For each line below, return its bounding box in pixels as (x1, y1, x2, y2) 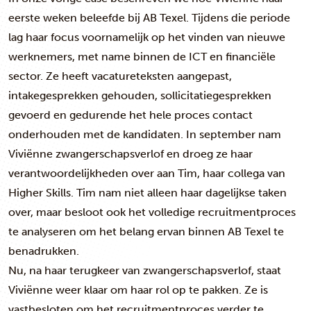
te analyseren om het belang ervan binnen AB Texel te (8, 225, 284, 238)
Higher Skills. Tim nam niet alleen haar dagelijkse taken (8, 186, 287, 199)
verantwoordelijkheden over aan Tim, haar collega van (8, 167, 285, 180)
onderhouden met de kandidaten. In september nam (8, 128, 281, 141)
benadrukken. (8, 244, 79, 258)
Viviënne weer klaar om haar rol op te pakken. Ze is (8, 283, 268, 296)
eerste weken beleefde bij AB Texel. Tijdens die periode (8, 11, 290, 24)
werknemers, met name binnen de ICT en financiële (8, 50, 276, 63)
